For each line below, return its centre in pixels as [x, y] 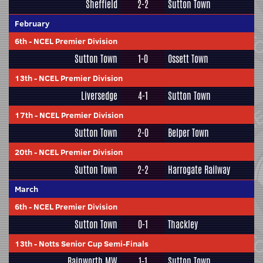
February [32, 23]
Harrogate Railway [199, 170]
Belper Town [188, 133]
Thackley [183, 225]
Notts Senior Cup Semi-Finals [94, 244]
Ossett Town [188, 59]
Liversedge [99, 96]
